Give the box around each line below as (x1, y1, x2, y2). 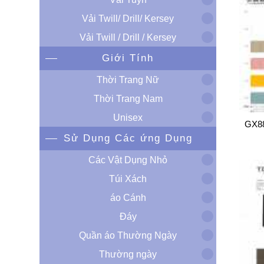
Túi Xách (109, 173, 147, 184)
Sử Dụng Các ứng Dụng (63, 133, 193, 144)
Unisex (113, 112, 143, 123)
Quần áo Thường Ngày (79, 230, 177, 240)
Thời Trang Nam (93, 93, 163, 104)
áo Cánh (110, 192, 146, 203)
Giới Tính (102, 52, 154, 64)
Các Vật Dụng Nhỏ (88, 154, 168, 165)
